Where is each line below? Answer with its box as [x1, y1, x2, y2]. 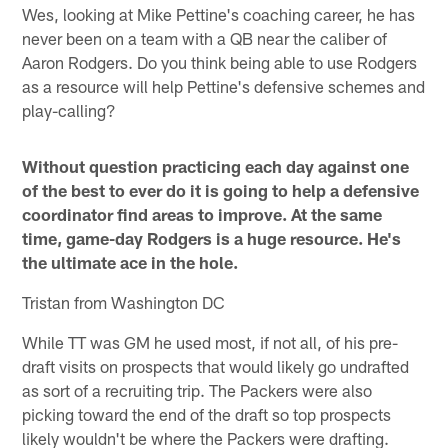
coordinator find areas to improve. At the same [22, 204, 383, 225]
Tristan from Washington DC [22, 292, 226, 313]
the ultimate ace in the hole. [22, 252, 239, 273]
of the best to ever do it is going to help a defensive [22, 180, 420, 201]
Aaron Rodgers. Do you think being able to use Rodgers [22, 52, 418, 73]
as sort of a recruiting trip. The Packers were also [22, 380, 373, 401]
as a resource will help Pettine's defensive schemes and [22, 76, 426, 97]
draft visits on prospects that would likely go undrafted [22, 356, 410, 377]
